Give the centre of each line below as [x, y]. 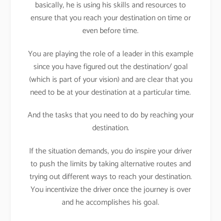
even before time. [110, 31]
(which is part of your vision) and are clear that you [110, 79]
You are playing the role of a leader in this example [110, 54]
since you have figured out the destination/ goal [110, 67]
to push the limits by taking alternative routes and [110, 164]
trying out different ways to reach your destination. [110, 177]
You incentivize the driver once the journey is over [110, 190]
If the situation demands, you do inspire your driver [110, 151]
